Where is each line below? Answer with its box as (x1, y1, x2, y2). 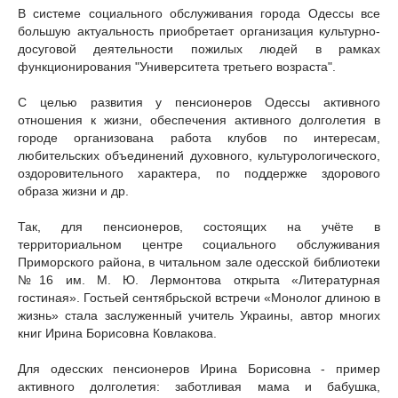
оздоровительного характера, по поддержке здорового (18, 166, 380, 180)
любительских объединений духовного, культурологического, (18, 148, 380, 163)
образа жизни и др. (18, 184, 129, 198)
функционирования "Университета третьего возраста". (18, 60, 336, 74)
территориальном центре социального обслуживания (18, 237, 380, 251)
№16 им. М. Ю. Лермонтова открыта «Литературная (18, 273, 380, 287)
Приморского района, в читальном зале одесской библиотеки (18, 255, 380, 269)
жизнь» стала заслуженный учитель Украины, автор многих (18, 308, 380, 322)
